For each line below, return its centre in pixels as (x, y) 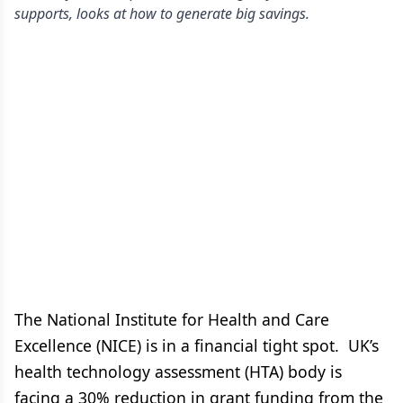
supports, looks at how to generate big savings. (162, 13)
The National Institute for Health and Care (172, 319)
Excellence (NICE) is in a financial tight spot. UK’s (197, 345)
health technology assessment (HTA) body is (178, 372)
